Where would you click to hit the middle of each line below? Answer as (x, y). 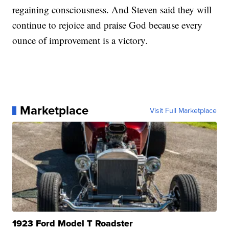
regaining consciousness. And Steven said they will (112, 10)
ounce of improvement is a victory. (80, 40)
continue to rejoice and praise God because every (108, 25)
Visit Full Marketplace (183, 111)
